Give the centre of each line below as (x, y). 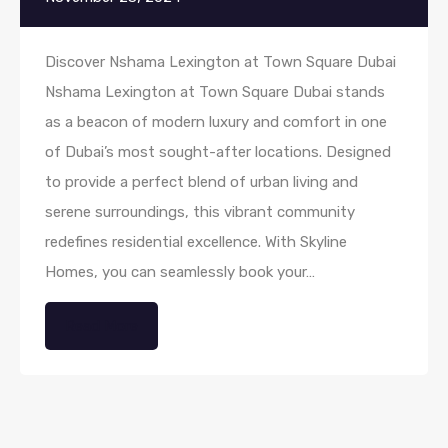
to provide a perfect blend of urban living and (201, 182)
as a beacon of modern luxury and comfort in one (216, 122)
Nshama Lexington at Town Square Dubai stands (215, 92)
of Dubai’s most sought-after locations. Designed (218, 152)
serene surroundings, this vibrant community (200, 212)
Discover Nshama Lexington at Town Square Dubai (220, 62)
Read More (101, 326)
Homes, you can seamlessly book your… (180, 272)
